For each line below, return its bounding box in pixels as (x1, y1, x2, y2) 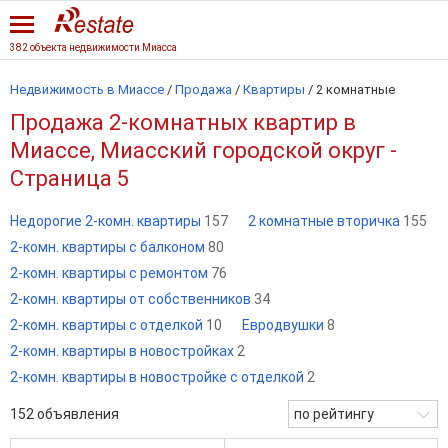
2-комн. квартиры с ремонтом (10, 265, 211, 281)
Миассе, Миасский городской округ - (10, 138, 397, 163)
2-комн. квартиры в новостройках (10, 343, 237, 359)
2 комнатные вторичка (248, 213, 403, 229)
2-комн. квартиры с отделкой (10, 317, 206, 333)
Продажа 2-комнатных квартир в (10, 110, 356, 135)
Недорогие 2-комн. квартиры (10, 213, 204, 229)
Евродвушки (242, 317, 327, 333)
